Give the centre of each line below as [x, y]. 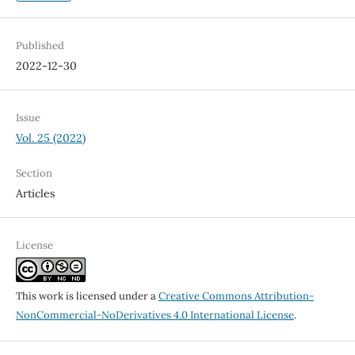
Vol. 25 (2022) [50, 138]
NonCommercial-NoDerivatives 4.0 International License [155, 315]
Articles [35, 194]
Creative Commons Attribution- [236, 296]
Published [40, 46]
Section [34, 174]
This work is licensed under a [87, 296]
